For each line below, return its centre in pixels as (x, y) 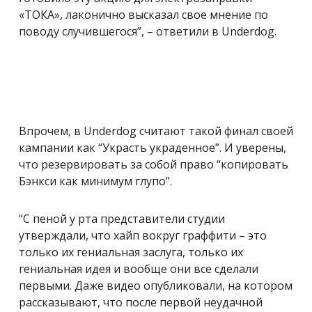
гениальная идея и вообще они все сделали (139, 269)
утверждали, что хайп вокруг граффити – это (143, 236)
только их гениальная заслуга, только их (131, 252)
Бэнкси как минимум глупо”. (95, 181)
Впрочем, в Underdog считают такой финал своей (156, 131)
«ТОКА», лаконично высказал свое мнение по (143, 15)
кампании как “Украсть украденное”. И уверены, (153, 148)
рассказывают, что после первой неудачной (141, 303)
